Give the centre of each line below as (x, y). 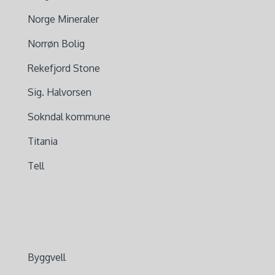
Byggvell (46, 258)
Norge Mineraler (63, 19)
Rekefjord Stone (64, 68)
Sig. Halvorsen (59, 92)
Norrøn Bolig (56, 43)
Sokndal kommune (69, 117)
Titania (42, 141)
